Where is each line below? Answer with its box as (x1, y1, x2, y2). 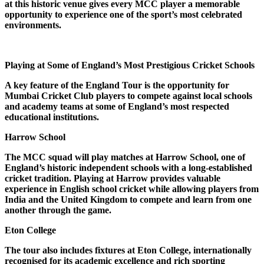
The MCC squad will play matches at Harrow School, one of (5, 152, 245, 162)
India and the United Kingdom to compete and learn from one (5, 194, 252, 204)
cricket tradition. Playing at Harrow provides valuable (5, 173, 220, 183)
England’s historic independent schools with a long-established (5, 163, 252, 173)
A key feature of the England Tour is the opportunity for (5, 80, 229, 90)
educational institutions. (5, 112, 99, 122)
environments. (5, 20, 61, 30)
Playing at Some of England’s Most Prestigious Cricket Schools (5, 60, 255, 70)
